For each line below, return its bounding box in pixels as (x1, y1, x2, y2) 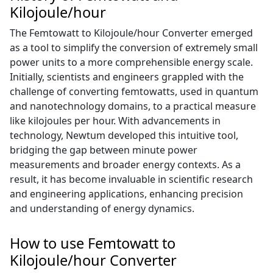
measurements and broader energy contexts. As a (10, 158, 241, 172)
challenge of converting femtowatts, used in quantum (10, 85, 259, 99)
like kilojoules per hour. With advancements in (10, 114, 221, 128)
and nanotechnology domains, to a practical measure (10, 99, 257, 113)
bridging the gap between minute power (10, 143, 198, 157)
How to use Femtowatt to (10, 233, 176, 253)
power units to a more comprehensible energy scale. (10, 55, 253, 69)
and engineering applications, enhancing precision (10, 187, 244, 201)
